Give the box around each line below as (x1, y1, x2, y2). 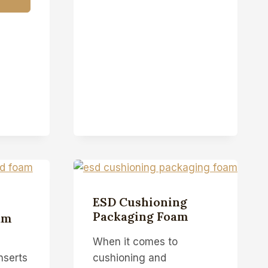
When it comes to (92, 235, 178, 248)
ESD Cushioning (92, 194, 187, 209)
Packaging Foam (92, 208, 188, 224)
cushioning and (92, 251, 166, 264)
